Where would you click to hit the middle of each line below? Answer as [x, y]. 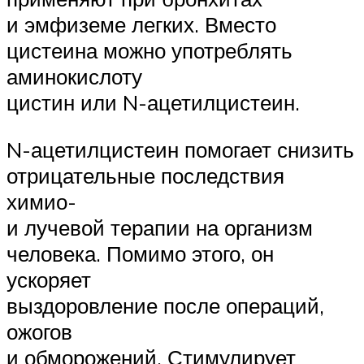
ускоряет [49, 279]
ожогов [39, 331]
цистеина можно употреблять [149, 51]
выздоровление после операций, [165, 305]
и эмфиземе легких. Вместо [141, 25]
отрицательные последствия [145, 175]
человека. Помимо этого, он [140, 253]
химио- [41, 201]
